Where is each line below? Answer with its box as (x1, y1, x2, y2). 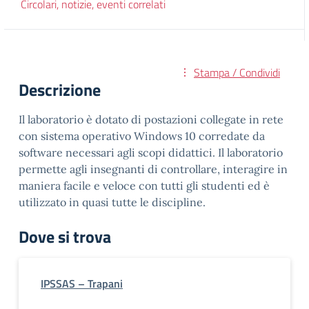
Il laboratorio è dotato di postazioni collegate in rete (19, 112, 283, 126)
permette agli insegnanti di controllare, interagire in (19, 162, 288, 176)
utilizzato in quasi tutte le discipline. (19, 195, 206, 209)
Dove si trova (19, 224, 111, 249)
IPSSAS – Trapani (41, 275, 123, 292)
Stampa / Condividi (194, 64, 280, 81)
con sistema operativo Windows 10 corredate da (19, 129, 265, 143)
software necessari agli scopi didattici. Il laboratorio (19, 146, 283, 159)
